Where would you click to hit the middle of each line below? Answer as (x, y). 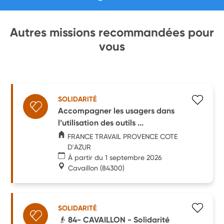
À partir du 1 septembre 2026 (115, 157)
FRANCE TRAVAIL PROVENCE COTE (123, 136)
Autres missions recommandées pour (112, 32)
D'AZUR (79, 147)
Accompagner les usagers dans (116, 110)
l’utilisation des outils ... (101, 122)
